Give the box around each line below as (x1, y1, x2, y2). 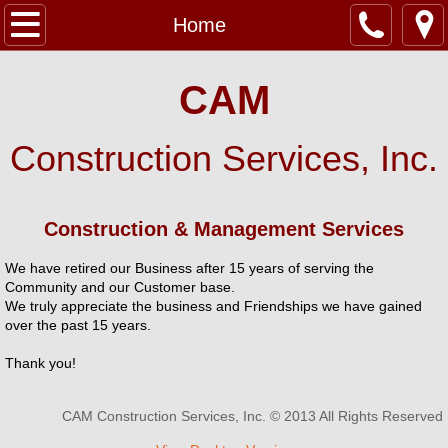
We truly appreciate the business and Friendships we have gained (5, 298, 422, 314)
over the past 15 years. (5, 317, 151, 333)
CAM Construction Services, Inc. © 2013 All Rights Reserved (62, 408, 443, 424)
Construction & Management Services (44, 218, 404, 240)
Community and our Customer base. (5, 279, 235, 295)
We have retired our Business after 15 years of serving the (5, 260, 374, 276)
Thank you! (5, 355, 80, 371)
